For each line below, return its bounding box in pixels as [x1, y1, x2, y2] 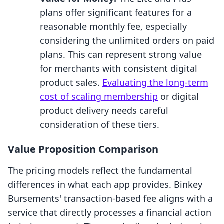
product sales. [40, 76, 102, 89]
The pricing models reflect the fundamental [8, 164, 192, 177]
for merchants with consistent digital [40, 62, 197, 75]
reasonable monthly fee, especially [40, 20, 187, 33]
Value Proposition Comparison [8, 142, 158, 156]
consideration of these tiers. [40, 118, 159, 131]
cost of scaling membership [40, 90, 158, 103]
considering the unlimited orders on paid [40, 34, 214, 47]
